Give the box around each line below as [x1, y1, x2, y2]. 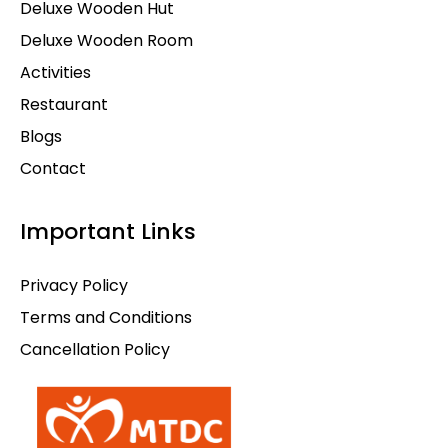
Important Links [20, 216, 196, 248]
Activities [20, 61, 91, 85]
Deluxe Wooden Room [20, 29, 193, 53]
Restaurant [20, 93, 108, 117]
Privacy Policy [20, 274, 128, 298]
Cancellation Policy [20, 338, 170, 362]
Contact [20, 157, 86, 181]
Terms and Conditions [20, 306, 192, 330]
